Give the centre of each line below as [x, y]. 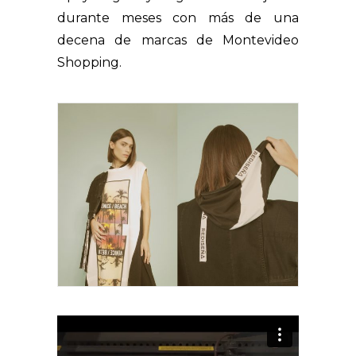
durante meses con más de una [178, 18]
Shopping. [89, 62]
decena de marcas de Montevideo [178, 40]
